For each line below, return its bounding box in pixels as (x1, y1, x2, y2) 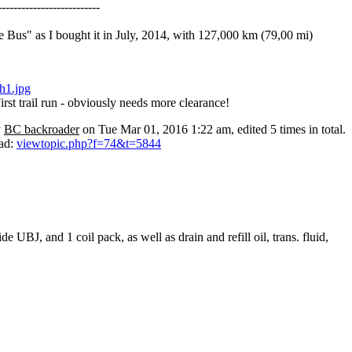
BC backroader (4, 123, 79, 137)
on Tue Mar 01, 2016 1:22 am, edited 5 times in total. (79, 123, 346, 137)
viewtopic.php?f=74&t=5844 (16, 137, 161, 151)
